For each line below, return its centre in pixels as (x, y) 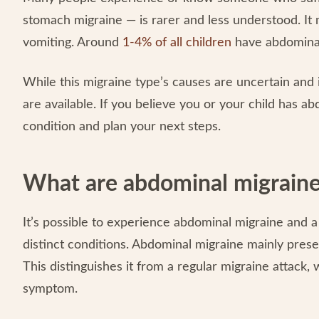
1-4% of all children (177, 43)
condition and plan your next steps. (122, 127)
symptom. (52, 289)
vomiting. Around (73, 43)
